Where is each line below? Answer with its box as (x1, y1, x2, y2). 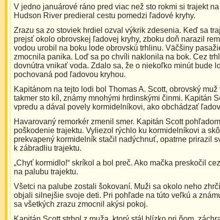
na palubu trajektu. (14, 167, 78, 176)
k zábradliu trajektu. (14, 144, 82, 153)
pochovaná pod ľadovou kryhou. (14, 70, 126, 79)
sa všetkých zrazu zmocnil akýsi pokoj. (14, 200, 148, 209)
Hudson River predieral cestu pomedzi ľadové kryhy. (14, 11, 195, 20)
